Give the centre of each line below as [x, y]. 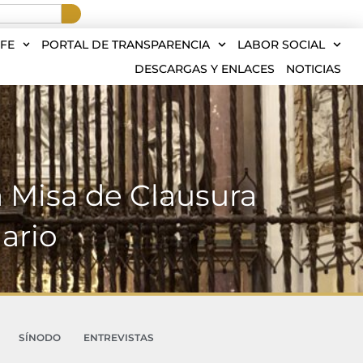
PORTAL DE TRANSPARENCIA [126, 45]
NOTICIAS [314, 69]
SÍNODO [39, 337]
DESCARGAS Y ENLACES [205, 69]
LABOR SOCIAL [282, 45]
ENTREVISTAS [118, 337]
